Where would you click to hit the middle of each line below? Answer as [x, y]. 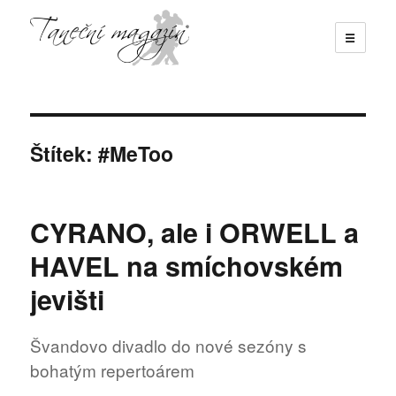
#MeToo [136, 153]
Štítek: [65, 153]
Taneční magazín [111, 91]
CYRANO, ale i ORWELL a [195, 232]
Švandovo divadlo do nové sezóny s [169, 346]
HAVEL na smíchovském [187, 265]
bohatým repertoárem [113, 370]
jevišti [68, 299]
